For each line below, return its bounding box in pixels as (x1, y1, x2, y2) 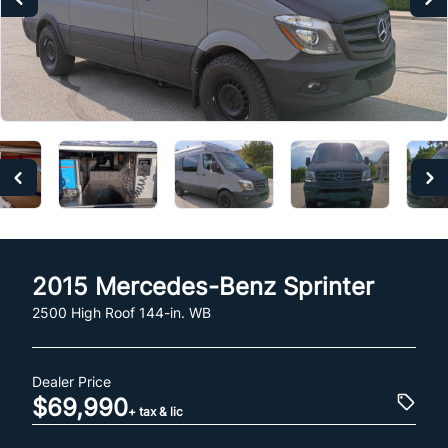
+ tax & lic (128, 403, 183, 419)
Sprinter (283, 271, 374, 301)
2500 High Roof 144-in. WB (32, 303, 211, 321)
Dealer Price (32, 372, 111, 390)
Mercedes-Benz (95, 271, 276, 301)
